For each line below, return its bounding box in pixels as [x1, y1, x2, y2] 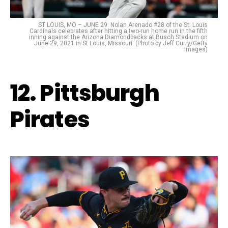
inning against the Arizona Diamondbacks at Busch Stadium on [29, 33, 208, 41]
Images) [184, 45, 208, 53]
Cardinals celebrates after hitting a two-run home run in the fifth [30, 27, 208, 35]
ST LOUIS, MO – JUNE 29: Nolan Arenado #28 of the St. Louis [38, 21, 208, 28]
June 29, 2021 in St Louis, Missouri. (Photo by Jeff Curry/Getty [34, 39, 208, 47]
